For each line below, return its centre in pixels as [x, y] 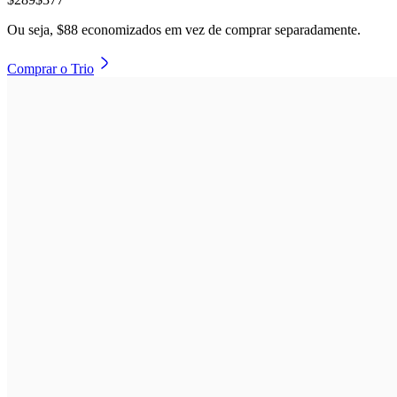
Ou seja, [32, 29]
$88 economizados [109, 29]
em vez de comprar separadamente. [261, 29]
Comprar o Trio [51, 68]
